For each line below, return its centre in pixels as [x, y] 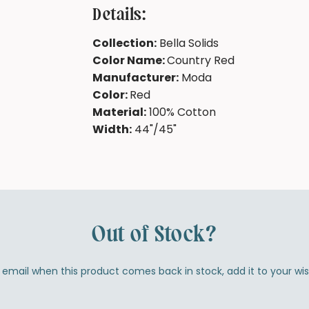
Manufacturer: [136, 77]
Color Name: [130, 60]
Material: [120, 112]
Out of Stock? [154, 235]
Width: [112, 129]
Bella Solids [188, 43]
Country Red [201, 60]
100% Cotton [181, 112]
